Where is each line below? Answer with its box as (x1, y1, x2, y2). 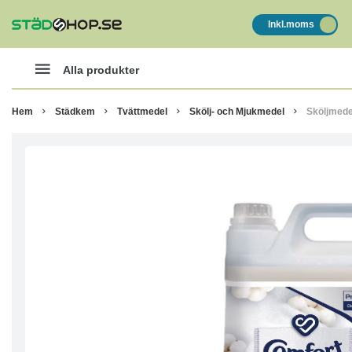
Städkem (55, 105, 95, 117)
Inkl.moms (267, 19, 314, 30)
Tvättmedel (117, 105, 167, 117)
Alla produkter (63, 63, 139, 76)
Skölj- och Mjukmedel (189, 105, 284, 117)
